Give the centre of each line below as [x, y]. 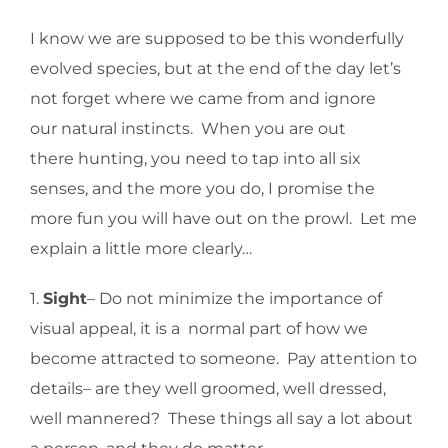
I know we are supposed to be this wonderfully [217, 39]
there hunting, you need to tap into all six [195, 159]
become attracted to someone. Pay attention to [223, 359]
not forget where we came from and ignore [203, 99]
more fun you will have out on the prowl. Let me [223, 219]
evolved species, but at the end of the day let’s [215, 69]
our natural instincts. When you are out [188, 129]
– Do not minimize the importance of [234, 299]
